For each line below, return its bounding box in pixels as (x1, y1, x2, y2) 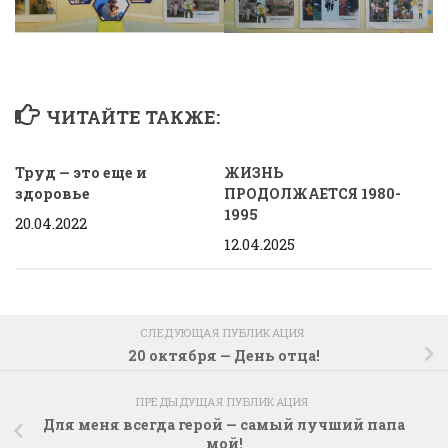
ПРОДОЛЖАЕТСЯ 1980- (224, 184, 401, 204)
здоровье (15, 184, 90, 204)
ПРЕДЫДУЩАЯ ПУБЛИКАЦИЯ (136, 393, 312, 409)
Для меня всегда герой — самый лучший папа (43, 414, 405, 434)
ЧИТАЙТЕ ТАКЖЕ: (45, 105, 220, 130)
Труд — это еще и (15, 163, 147, 183)
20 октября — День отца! (128, 346, 320, 366)
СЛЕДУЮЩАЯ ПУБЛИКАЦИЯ (139, 325, 309, 341)
